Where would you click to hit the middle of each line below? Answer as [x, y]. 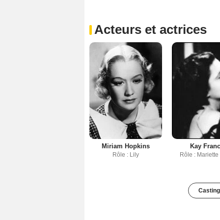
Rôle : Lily [125, 155]
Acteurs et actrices [151, 30]
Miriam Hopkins [125, 146]
